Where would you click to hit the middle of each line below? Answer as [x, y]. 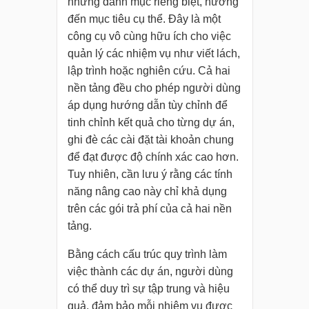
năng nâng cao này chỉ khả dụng [147, 192]
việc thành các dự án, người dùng [150, 272]
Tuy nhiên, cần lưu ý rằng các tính [150, 175]
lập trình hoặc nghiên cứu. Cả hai [149, 71]
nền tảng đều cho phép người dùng [154, 88]
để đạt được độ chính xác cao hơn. [153, 157]
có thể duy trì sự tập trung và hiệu [148, 289]
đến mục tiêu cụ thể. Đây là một [144, 19]
